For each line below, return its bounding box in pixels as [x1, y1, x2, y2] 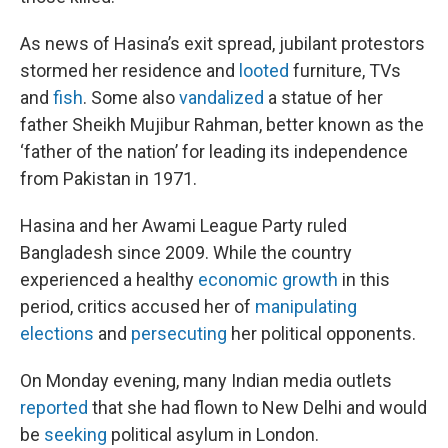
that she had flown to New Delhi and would [88, 396, 427, 418]
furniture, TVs [289, 59, 401, 81]
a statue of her [264, 86, 383, 108]
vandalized [179, 86, 264, 108]
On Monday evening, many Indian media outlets [20, 369, 392, 391]
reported [20, 396, 88, 418]
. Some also [83, 86, 179, 108]
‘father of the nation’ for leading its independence [20, 140, 408, 162]
